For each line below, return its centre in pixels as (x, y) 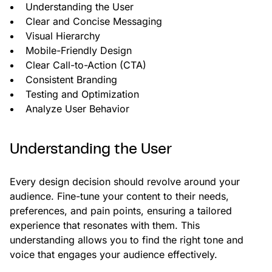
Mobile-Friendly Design (79, 51)
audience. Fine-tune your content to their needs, (119, 196)
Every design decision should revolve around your (125, 182)
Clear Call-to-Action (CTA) (86, 65)
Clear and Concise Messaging (94, 22)
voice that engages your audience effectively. (114, 255)
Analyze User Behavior (77, 109)
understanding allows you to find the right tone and (127, 240)
